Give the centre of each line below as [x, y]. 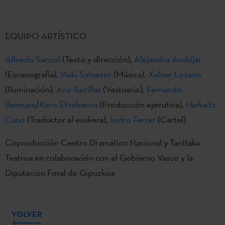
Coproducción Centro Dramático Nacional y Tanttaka [102, 143]
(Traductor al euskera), [68, 120]
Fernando [164, 89]
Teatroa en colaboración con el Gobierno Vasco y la [99, 158]
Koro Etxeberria [68, 104]
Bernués [20, 104]
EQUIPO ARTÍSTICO [46, 36]
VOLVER [27, 214]
